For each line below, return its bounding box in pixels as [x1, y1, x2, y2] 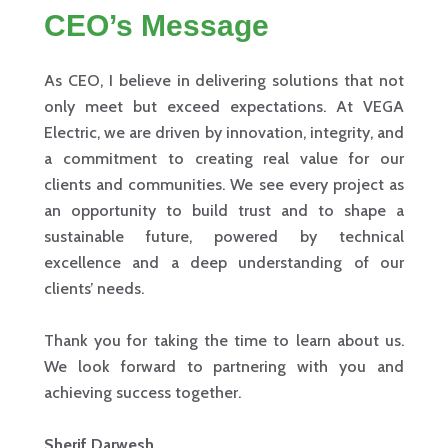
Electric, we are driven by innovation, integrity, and [44, 123, 404, 143]
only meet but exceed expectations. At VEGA [44, 97, 404, 117]
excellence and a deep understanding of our [44, 253, 404, 273]
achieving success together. [44, 383, 241, 403]
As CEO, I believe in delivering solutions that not [44, 71, 404, 91]
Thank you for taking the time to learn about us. [44, 331, 404, 351]
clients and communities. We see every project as [44, 175, 404, 195]
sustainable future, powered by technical [44, 227, 404, 247]
